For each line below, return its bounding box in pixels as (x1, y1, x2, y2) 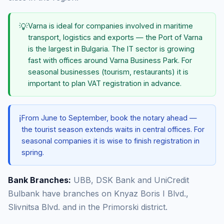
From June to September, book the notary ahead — (21, 113, 197, 122)
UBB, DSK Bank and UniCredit (71, 175, 189, 185)
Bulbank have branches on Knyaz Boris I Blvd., (8, 188, 188, 198)
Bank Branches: (8, 175, 71, 185)
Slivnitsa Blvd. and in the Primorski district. (8, 202, 167, 212)
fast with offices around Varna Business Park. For (28, 56, 192, 64)
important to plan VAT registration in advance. (28, 79, 181, 87)
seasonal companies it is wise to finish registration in (21, 136, 199, 145)
